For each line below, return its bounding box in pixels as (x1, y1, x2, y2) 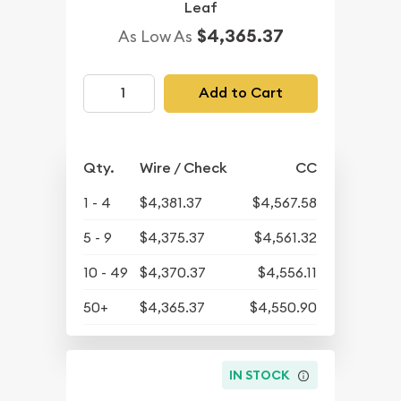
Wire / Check (140, 158, 228, 177)
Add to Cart (198, 83, 283, 103)
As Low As (117, 25, 192, 47)
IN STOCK (229, 367, 291, 384)
